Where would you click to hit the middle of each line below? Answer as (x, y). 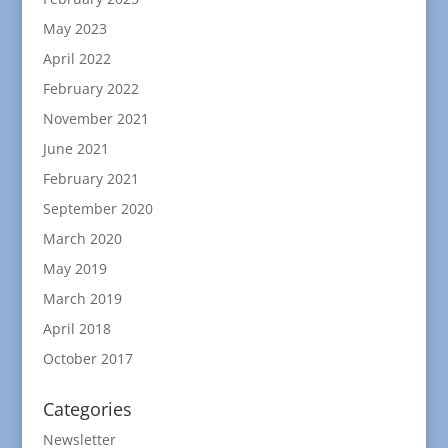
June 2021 (75, 148)
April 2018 (76, 328)
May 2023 (74, 28)
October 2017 (87, 358)
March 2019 (82, 298)
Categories (87, 408)
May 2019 (74, 268)
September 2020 (97, 208)
